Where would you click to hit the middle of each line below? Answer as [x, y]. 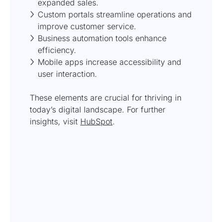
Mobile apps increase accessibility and [110, 62]
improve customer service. [87, 26]
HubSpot [96, 121]
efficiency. [57, 50]
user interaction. [67, 74]
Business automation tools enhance [102, 38]
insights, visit [55, 121]
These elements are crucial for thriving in [106, 97]
